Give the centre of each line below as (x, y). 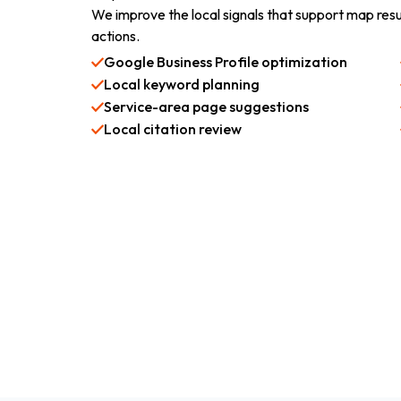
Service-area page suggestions (206, 107)
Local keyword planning (182, 84)
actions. (115, 36)
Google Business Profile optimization (226, 62)
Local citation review (173, 129)
